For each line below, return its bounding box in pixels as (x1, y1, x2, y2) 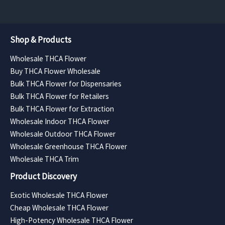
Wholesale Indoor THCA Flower (10, 116, 109, 126)
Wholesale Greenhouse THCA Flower (10, 141, 127, 151)
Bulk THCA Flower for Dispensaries (10, 78, 122, 88)
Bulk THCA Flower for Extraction (10, 103, 114, 114)
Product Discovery (10, 170, 77, 182)
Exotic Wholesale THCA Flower (10, 190, 108, 200)
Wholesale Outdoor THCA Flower (10, 129, 116, 139)
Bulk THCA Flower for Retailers (10, 91, 109, 101)
